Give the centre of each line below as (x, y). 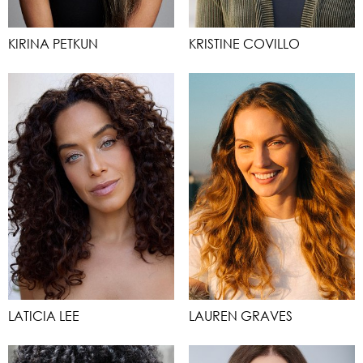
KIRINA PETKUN (53, 43)
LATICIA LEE (44, 316)
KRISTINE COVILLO (244, 43)
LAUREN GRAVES (241, 316)
